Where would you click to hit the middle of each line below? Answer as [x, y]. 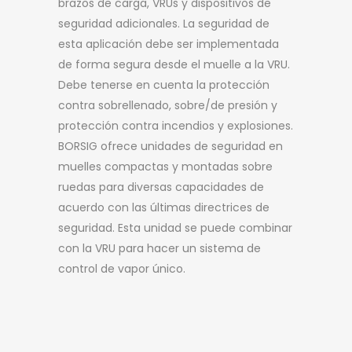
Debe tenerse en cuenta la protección [164, 84]
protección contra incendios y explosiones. [176, 125]
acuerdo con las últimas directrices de [164, 207]
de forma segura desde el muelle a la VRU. [174, 64]
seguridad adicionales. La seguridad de [164, 23]
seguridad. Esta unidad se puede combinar [175, 227]
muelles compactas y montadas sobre [165, 166]
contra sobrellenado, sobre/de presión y [168, 105]
